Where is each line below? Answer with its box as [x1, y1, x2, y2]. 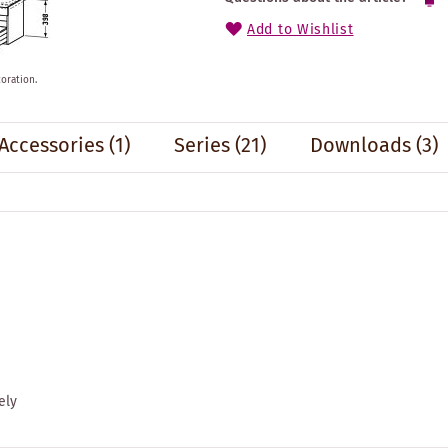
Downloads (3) [310, 130, 438, 162]
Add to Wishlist [247, 18, 354, 41]
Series [174, 130, 230, 162]
